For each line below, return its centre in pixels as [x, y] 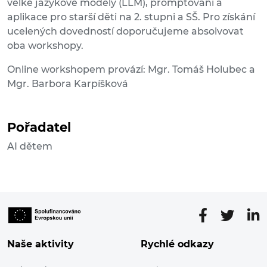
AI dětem [30, 147]
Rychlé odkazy [177, 244]
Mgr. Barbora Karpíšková [68, 84]
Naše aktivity [41, 244]
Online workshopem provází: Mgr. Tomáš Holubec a [131, 70]
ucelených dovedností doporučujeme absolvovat [125, 32]
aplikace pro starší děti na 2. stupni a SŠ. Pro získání [131, 17]
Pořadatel [39, 128]
